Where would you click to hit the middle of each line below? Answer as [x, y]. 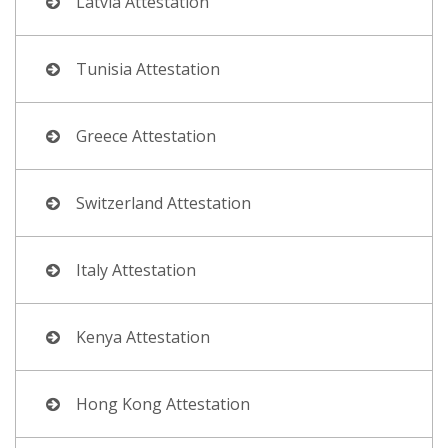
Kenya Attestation [143, 336]
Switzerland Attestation [163, 202]
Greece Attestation [146, 135]
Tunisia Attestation [148, 68]
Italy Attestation [136, 269]
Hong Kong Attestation [163, 403]
